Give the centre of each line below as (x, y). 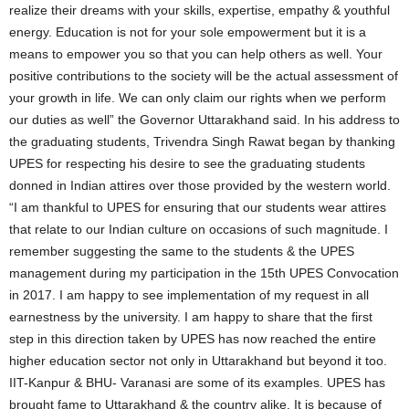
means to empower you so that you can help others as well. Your (196, 53)
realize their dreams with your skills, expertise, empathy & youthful (199, 10)
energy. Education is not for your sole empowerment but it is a (188, 31)
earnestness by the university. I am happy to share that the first (191, 316)
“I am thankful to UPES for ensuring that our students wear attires (198, 207)
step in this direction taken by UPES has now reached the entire (193, 338)
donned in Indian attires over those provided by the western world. (200, 185)
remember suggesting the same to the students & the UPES (182, 251)
